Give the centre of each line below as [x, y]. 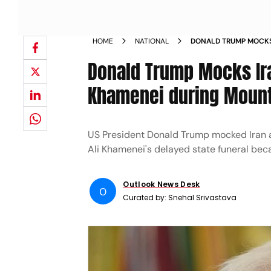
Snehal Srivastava [203, 198]
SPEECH [204, 63]
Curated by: [146, 198]
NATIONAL [152, 41]
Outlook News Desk [162, 184]
